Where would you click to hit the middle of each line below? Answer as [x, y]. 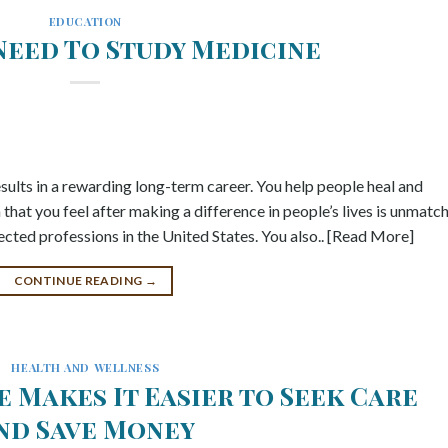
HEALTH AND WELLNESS [85, 368]
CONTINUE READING [79, 281]
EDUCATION [85, 21]
